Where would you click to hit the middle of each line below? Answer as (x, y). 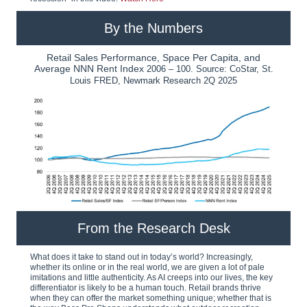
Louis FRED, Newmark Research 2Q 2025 (153, 81)
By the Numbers (153, 28)
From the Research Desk (153, 228)
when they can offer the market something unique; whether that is (151, 298)
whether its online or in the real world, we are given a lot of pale (147, 267)
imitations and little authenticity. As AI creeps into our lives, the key (151, 278)
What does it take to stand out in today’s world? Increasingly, (142, 257)
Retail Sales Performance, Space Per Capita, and (153, 58)
